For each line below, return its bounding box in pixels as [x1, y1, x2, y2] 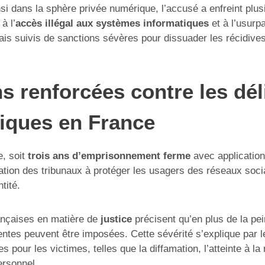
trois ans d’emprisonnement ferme [28, 150, 190, 161]
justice [101, 213, 132, 225]
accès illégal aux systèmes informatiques [15, 17, 209, 29]
